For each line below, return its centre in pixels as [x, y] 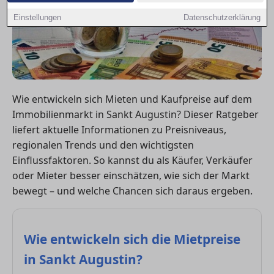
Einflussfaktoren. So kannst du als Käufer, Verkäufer [132, 160]
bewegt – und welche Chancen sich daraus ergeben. [132, 191]
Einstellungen [38, 17]
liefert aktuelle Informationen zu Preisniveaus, [119, 129]
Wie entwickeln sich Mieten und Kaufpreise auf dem [132, 99]
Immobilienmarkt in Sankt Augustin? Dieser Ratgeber [135, 114]
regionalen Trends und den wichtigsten [103, 145]
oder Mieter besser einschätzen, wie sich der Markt [131, 175]
